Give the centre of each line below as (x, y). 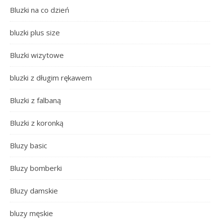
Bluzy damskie (34, 190)
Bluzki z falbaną (35, 100)
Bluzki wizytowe (37, 55)
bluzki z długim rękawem (51, 77)
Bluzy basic (28, 145)
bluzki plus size (35, 32)
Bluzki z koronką (37, 123)
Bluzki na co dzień (40, 10)
